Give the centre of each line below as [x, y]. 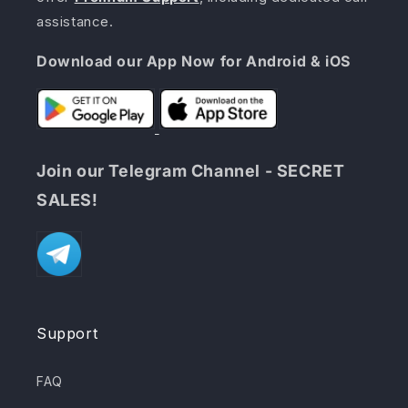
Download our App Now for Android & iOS [194, 61]
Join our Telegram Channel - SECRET [191, 171]
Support [67, 334]
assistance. [75, 22]
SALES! [67, 200]
